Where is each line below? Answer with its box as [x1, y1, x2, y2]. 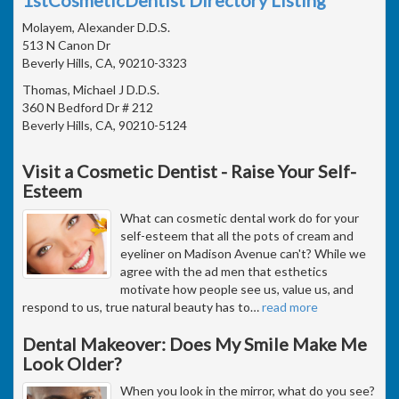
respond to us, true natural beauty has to [22, 298, 250, 314]
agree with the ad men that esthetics [120, 263, 328, 279]
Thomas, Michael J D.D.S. [22, 81, 159, 97]
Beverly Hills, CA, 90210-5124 [22, 117, 187, 133]
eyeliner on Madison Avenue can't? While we [120, 245, 366, 261]
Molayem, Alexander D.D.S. [22, 19, 170, 35]
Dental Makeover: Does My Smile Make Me [22, 332, 367, 354]
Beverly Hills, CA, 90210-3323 [22, 54, 187, 70]
